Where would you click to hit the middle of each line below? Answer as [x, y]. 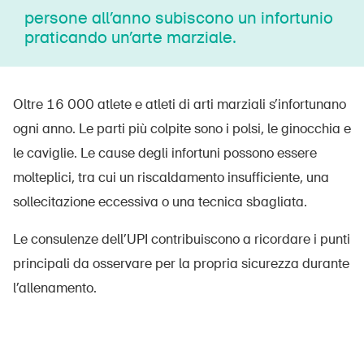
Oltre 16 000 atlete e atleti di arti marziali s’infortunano [180, 104]
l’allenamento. [55, 288]
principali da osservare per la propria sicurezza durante [181, 263]
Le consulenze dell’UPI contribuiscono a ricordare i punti [182, 239]
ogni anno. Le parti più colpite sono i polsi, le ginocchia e [182, 128]
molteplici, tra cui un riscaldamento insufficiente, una [171, 177]
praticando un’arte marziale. [130, 37]
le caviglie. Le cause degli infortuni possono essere [165, 153]
